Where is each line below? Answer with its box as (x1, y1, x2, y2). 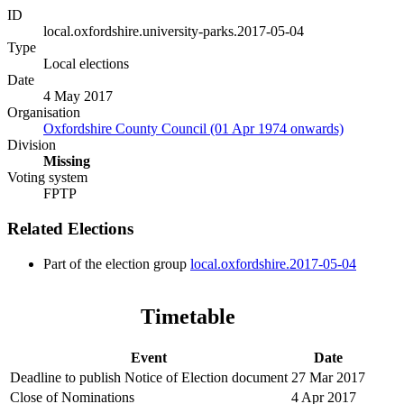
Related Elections (7, 219, 133, 239)
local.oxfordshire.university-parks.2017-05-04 (43, 23, 304, 40)
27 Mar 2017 (291, 369, 365, 385)
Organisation (7, 105, 80, 121)
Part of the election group (43, 255, 190, 271)
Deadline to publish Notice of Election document (10, 369, 288, 385)
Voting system (7, 170, 87, 186)
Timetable (140, 304, 235, 328)
